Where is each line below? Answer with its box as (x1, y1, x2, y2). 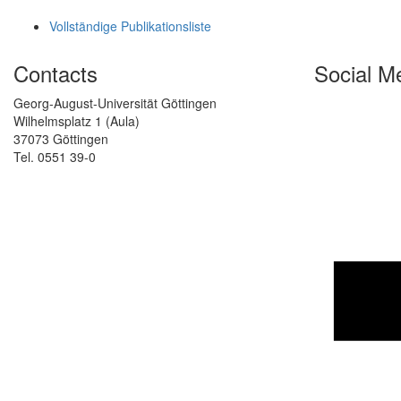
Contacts (13, 57, 98, 90)
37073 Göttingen (13, 130, 108, 149)
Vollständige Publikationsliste (49, 17, 211, 36)
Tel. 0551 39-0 (13, 148, 96, 166)
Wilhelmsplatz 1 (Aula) (13, 112, 140, 131)
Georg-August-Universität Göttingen (13, 94, 217, 113)
